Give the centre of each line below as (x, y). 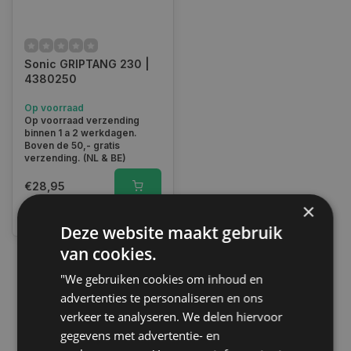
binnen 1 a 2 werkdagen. (81, 133)
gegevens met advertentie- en (140, 335)
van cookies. (109, 253)
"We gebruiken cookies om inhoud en (162, 279)
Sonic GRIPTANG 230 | (87, 64)
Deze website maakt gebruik (172, 232)
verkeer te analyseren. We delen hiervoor (172, 316)
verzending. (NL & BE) (75, 158)
